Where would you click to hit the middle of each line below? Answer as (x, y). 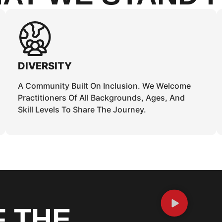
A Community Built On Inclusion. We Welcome (104, 86)
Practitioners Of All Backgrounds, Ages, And (101, 98)
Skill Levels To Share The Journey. (82, 110)
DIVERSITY (45, 66)
